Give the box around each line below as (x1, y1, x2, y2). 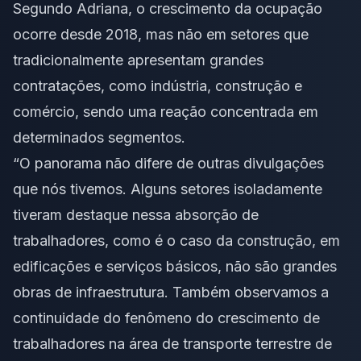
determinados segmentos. (13, 129, 185, 147)
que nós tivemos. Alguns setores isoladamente (13, 180, 322, 198)
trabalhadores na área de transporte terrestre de (13, 335, 332, 353)
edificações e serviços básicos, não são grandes (13, 258, 337, 276)
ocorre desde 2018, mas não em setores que (13, 26, 309, 44)
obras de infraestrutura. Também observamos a (13, 284, 329, 301)
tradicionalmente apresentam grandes (13, 52, 263, 69)
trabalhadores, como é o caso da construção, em (13, 232, 340, 250)
